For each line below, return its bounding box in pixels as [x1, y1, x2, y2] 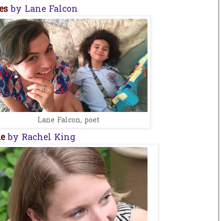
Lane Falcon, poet [37, 115, 100, 126]
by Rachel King [5, 132, 75, 145]
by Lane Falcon [11, 3, 78, 16]
